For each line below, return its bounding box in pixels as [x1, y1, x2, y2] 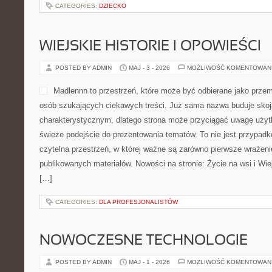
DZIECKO [99, 2, 126, 9]
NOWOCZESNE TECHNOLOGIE [39, 234, 248, 248]
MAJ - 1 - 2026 [129, 259, 170, 265]
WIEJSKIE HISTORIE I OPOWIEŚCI [39, 40, 261, 53]
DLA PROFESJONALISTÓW [99, 199, 178, 205]
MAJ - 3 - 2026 [129, 64, 170, 71]
